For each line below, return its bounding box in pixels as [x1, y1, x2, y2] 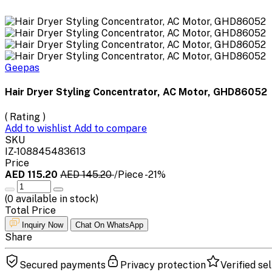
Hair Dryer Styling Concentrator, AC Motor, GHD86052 [5, 86, 267, 98]
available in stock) [13, 192, 98, 205]
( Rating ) [5, 110, 46, 123]
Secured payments [19, 259, 106, 271]
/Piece [114, 168, 143, 180]
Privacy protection [120, 259, 206, 271]
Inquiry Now [22, 220, 63, 229]
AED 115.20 [5, 168, 60, 180]
